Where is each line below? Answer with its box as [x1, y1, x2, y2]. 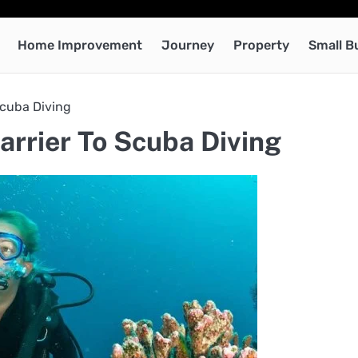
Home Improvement [18, 37, 142, 53]
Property [233, 37, 289, 53]
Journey [161, 37, 214, 53]
